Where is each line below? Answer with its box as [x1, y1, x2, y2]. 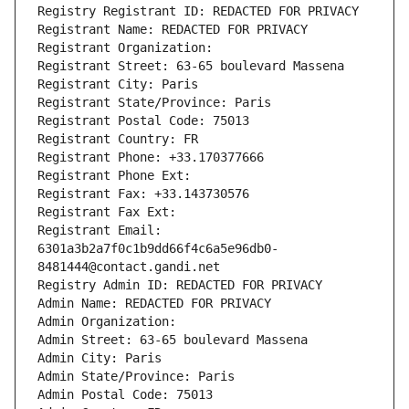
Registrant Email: [37, 223, 162, 238]
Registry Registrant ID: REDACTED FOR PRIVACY [37, 4, 359, 19]
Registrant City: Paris [37, 77, 198, 92]
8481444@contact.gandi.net [37, 259, 220, 275]
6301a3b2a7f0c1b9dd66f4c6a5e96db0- [37, 241, 278, 257]
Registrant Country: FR [37, 131, 198, 147]
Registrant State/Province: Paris [37, 95, 271, 110]
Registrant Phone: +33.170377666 [37, 150, 264, 165]
